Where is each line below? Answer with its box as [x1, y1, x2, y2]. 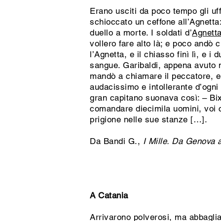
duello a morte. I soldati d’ [90, 28, 192, 37]
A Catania [90, 190, 128, 200]
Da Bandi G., [90, 136, 143, 146]
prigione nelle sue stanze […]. [90, 114, 210, 124]
